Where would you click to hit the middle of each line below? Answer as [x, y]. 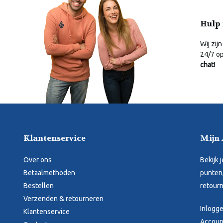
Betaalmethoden [49, 173]
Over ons [38, 160]
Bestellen [39, 186]
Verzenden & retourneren [63, 199]
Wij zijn [211, 44]
